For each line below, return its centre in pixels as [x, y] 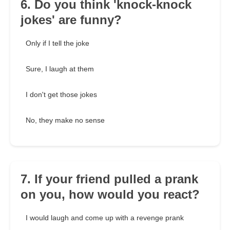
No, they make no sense [65, 120]
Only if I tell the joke [57, 43]
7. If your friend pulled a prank [109, 179]
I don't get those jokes [61, 95]
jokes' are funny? [71, 20]
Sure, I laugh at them [60, 69]
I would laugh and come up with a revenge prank [105, 218]
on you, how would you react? [110, 195]
